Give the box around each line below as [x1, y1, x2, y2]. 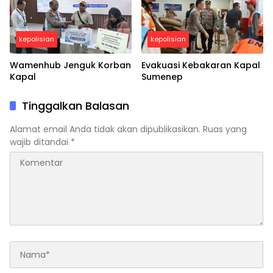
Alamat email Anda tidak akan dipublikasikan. [10, 123, 200, 136]
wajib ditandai [10, 136, 71, 149]
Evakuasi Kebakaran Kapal [141, 59, 260, 72]
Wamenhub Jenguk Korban [10, 59, 131, 72]
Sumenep [141, 71, 183, 83]
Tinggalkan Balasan [22, 98, 129, 114]
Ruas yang [203, 123, 247, 136]
